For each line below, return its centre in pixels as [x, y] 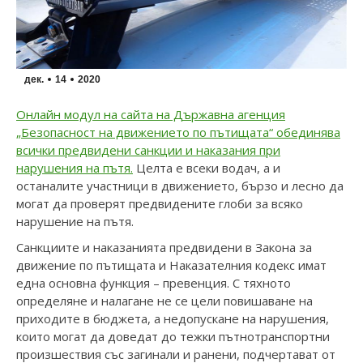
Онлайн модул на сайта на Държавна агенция [151, 115]
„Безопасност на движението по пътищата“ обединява [178, 132]
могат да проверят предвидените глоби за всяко [160, 204]
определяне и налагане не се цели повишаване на [164, 301]
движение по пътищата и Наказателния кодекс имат [171, 265]
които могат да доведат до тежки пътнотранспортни [173, 337]
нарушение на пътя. [75, 222]
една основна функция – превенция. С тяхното [154, 283]
